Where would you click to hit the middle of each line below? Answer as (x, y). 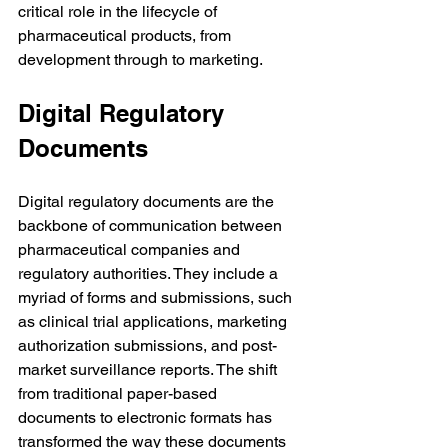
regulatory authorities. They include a (150, 273)
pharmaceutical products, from (126, 35)
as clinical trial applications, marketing (154, 321)
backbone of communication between (152, 225)
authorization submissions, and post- (147, 345)
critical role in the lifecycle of (119, 11)
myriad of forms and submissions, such (157, 297)
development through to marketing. (140, 59)
